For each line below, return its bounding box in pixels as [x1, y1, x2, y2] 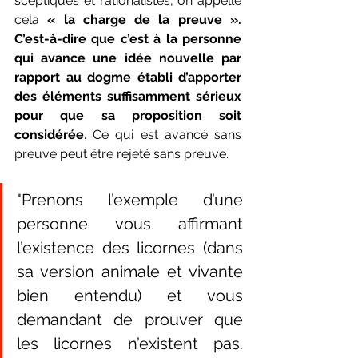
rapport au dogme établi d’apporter [14, 69, 241, 85]
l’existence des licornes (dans [17, 237, 243, 257]
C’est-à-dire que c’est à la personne [14, 30, 241, 46]
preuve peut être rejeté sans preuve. [14, 145, 232, 161]
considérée [14, 126, 84, 142]
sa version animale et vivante [17, 261, 243, 281]
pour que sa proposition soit [14, 107, 241, 123]
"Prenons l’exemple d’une [17, 189, 243, 209]
